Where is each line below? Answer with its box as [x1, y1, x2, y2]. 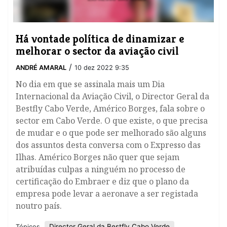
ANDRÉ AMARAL [16, 64, 66, 72]
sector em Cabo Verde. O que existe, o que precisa [16, 115, 208, 127]
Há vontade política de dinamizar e [16, 31, 184, 46]
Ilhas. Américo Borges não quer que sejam [16, 152, 179, 163]
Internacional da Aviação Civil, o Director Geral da [16, 91, 209, 102]
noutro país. [16, 200, 62, 212]
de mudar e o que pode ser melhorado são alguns [16, 127, 206, 139]
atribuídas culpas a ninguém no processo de [16, 164, 185, 175]
